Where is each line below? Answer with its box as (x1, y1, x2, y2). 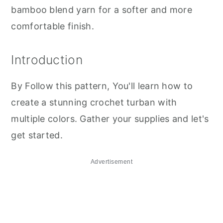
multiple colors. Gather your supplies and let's (11, 113, 209, 124)
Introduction (11, 52, 83, 67)
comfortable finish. (11, 20, 95, 31)
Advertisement (90, 158, 133, 165)
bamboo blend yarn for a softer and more (11, 4, 193, 15)
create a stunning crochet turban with (11, 97, 177, 108)
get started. (11, 129, 63, 140)
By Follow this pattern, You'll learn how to (11, 80, 193, 91)
